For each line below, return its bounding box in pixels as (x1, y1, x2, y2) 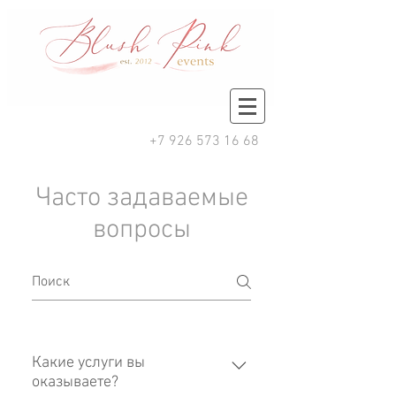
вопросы (92, 214, 191, 247)
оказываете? (32, 373, 118, 392)
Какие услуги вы (32, 354, 145, 372)
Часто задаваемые (34, 182, 248, 215)
